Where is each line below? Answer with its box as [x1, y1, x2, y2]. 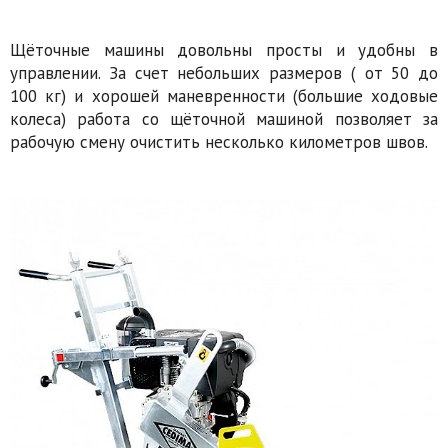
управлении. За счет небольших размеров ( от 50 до [10, 61, 438, 84]
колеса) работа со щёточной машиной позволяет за [10, 107, 438, 130]
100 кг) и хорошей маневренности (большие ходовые [10, 84, 438, 107]
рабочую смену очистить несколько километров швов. [10, 130, 428, 153]
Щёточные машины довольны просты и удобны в [10, 38, 438, 61]
